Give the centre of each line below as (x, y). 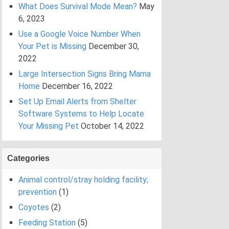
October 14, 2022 (112, 126)
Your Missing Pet (49, 126)
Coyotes (34, 208)
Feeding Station (47, 223)
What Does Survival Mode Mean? (78, 7)
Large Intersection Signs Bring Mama (85, 74)
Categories (28, 158)
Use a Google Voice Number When (79, 34)
